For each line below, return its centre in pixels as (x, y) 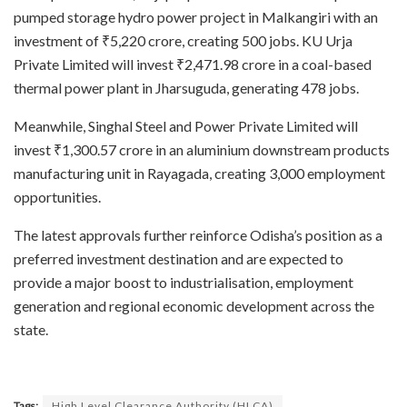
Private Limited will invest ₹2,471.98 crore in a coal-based (193, 64)
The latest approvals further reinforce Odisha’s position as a (198, 235)
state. (31, 329)
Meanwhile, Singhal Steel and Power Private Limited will (186, 126)
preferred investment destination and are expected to (179, 258)
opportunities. (57, 197)
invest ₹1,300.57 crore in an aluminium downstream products (202, 149)
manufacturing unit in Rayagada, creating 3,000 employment (199, 173)
